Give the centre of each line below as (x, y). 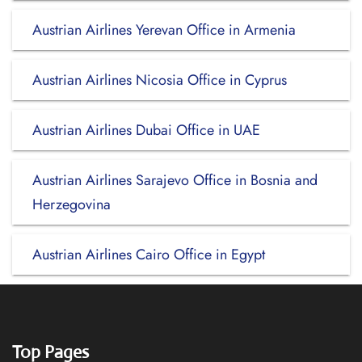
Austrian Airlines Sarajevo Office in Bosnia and (175, 180)
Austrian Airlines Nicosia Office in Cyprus (160, 80)
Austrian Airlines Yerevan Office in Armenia (164, 30)
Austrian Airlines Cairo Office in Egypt (149, 255)
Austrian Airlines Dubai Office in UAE (146, 130)
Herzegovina (72, 204)
